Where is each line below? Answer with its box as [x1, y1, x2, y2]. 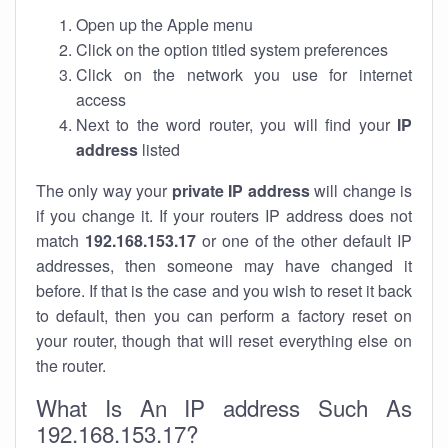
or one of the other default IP [195, 229, 412, 252]
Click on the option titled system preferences [76, 38, 388, 61]
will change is [309, 179, 413, 202]
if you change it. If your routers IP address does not [36, 204, 412, 227]
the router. [36, 354, 106, 377]
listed [138, 138, 180, 161]
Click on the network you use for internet [76, 63, 412, 86]
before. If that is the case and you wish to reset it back [36, 279, 412, 302]
